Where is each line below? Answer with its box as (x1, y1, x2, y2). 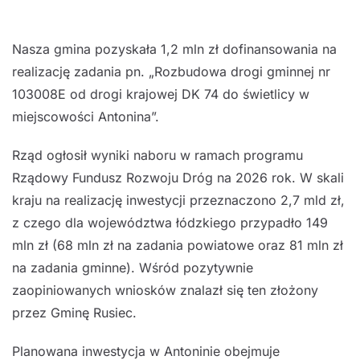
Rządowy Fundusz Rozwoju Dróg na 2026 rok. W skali (12, 170, 344, 186)
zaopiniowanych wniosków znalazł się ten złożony (12, 282, 318, 298)
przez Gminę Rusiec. (12, 305, 137, 321)
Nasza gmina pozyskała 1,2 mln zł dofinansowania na (12, 41, 337, 57)
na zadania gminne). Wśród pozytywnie (12, 260, 253, 276)
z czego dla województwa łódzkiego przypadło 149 (12, 215, 328, 231)
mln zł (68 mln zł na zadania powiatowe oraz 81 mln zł (12, 237, 343, 253)
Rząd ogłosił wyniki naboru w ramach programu (12, 147, 303, 163)
